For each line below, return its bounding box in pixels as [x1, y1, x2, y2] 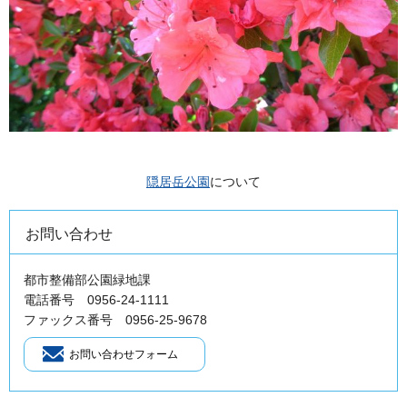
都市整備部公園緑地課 [24, 273, 151, 288]
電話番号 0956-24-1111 [24, 293, 169, 308]
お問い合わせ [25, 226, 113, 243]
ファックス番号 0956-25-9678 [24, 313, 207, 328]
